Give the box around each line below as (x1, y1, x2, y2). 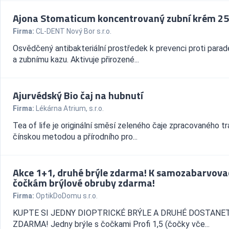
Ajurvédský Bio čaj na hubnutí (13, 87, 143, 103)
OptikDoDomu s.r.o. (36, 192, 98, 200)
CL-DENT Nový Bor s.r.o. (36, 27, 111, 35)
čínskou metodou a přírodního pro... (13, 132, 138, 142)
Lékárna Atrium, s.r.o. (36, 104, 104, 112)
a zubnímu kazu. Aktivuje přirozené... (13, 55, 139, 64)
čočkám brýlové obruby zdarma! (13, 175, 155, 191)
